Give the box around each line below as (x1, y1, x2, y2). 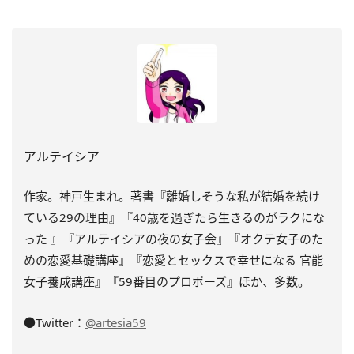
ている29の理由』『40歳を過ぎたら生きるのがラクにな (24, 209, 325, 225)
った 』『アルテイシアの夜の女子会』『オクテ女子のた (24, 230, 323, 247)
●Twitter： (24, 314, 85, 330)
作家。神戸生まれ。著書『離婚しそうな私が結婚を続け (24, 187, 320, 204)
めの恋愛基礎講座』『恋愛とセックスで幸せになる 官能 (24, 251, 323, 268)
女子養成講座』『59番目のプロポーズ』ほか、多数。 (24, 273, 310, 289)
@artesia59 (85, 314, 146, 330)
